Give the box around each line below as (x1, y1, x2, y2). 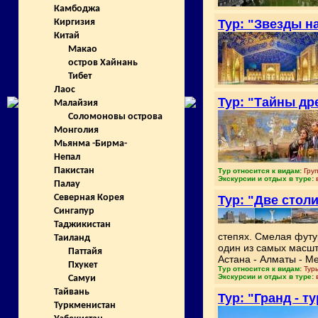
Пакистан (54, 165, 94, 177)
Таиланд (54, 233, 90, 244)
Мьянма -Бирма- (54, 138, 127, 150)
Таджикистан (54, 219, 111, 231)
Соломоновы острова (68, 111, 163, 123)
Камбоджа (54, 4, 100, 15)
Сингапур (54, 206, 94, 217)
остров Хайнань (68, 57, 138, 69)
